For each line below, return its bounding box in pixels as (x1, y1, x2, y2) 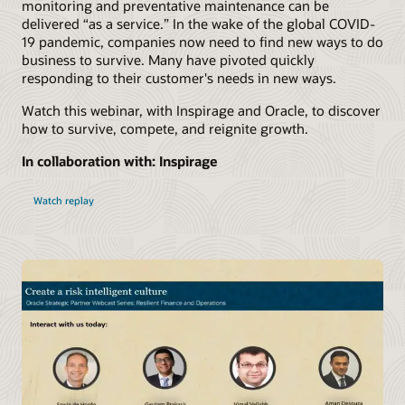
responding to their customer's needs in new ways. (22, 68, 336, 87)
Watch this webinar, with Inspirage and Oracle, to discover (22, 100, 381, 119)
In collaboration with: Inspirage (22, 152, 217, 171)
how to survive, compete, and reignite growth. (22, 118, 308, 137)
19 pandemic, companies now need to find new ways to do (22, 32, 383, 51)
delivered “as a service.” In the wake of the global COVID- (22, 14, 375, 33)
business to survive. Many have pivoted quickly (22, 50, 315, 69)
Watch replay (33, 193, 94, 208)
